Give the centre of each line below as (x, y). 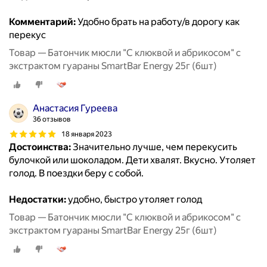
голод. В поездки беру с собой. (76, 173)
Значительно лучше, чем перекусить (154, 147)
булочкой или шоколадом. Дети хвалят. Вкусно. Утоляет (132, 160)
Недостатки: (38, 200)
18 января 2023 (87, 134)
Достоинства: (40, 147)
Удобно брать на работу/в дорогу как (158, 22)
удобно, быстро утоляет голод (134, 200)
